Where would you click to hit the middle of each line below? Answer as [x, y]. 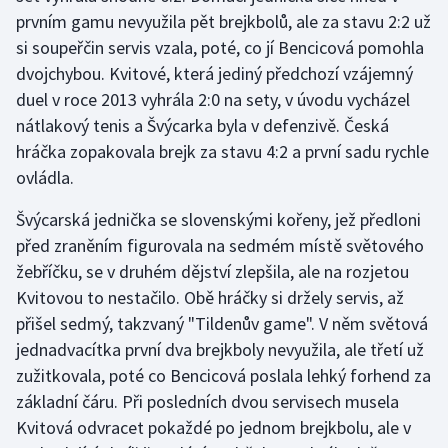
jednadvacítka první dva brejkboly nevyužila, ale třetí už [220, 349]
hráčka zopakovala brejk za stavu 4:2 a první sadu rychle [222, 151]
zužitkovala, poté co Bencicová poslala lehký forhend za [223, 375]
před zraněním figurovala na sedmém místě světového [220, 245]
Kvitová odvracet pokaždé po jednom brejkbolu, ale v [213, 427]
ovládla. [45, 177]
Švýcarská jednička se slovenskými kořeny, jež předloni [218, 219]
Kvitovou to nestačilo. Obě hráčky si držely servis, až [210, 297]
